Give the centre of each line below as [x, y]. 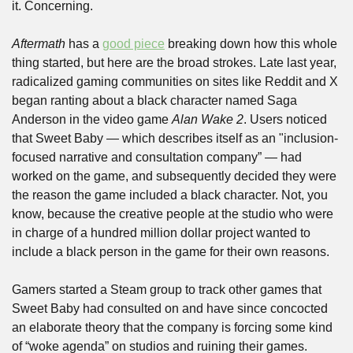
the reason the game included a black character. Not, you [170, 195]
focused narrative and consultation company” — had [157, 158]
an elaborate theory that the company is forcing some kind [172, 328]
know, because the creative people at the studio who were [173, 214]
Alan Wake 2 [208, 120]
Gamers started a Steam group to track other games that [167, 290]
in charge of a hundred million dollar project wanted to [161, 233]
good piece [134, 44]
